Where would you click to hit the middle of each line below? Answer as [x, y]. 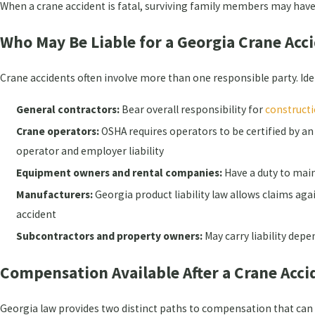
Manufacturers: [55, 195]
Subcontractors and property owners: [110, 236]
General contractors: [68, 109]
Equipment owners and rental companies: [120, 172]
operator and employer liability [90, 150]
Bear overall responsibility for [193, 109]
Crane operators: [58, 131]
